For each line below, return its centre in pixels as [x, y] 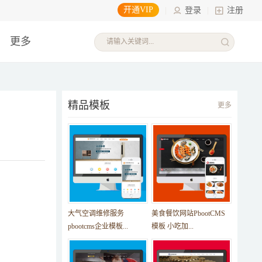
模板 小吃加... [172, 226]
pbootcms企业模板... [98, 226]
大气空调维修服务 [96, 213]
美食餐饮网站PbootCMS [188, 213]
